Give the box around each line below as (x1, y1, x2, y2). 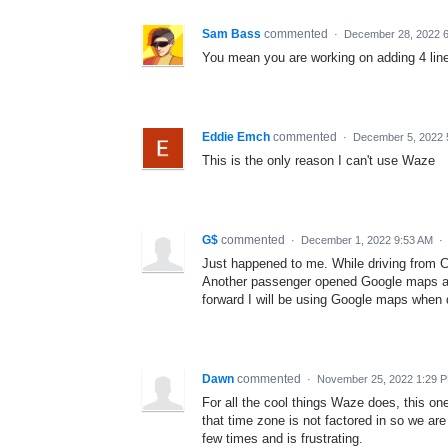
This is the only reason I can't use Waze (202, 152, 435, 168)
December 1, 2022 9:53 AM (301, 233, 433, 246)
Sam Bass (202, 26, 261, 41)
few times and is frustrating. (202, 430, 363, 446)
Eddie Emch (202, 129, 270, 144)
